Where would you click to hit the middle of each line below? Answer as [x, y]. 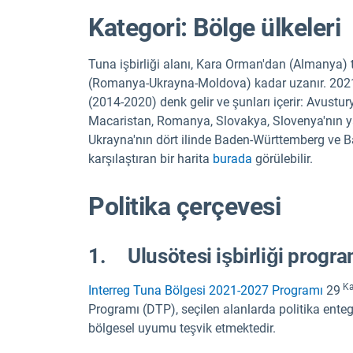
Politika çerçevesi [185, 206]
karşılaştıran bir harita [150, 158]
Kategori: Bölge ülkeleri [215, 27]
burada [232, 158]
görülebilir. [282, 158]
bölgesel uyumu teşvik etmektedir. [182, 328]
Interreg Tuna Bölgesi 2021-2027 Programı [206, 290]
